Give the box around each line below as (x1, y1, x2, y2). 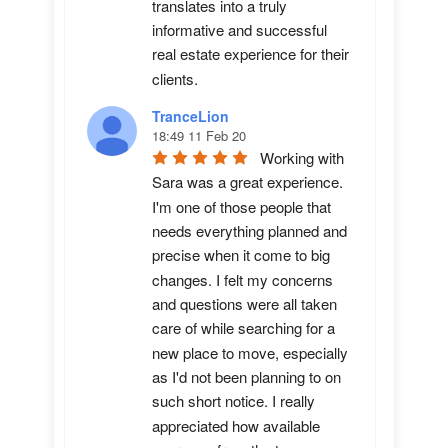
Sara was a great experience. (152, 171, 343, 193)
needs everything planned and (152, 220, 347, 242)
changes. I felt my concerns (152, 268, 333, 290)
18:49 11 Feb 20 (152, 126, 246, 145)
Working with (260, 147, 344, 169)
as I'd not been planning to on (152, 366, 341, 388)
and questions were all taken (152, 293, 337, 315)
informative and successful (152, 19, 327, 41)
